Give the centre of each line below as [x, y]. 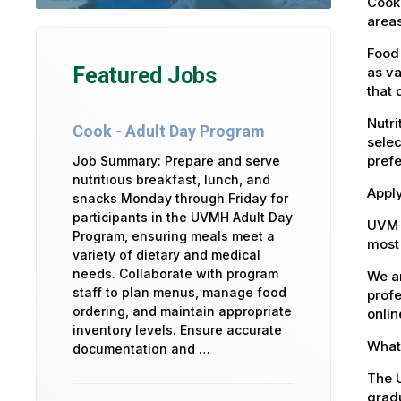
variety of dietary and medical [166, 255]
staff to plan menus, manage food [179, 293]
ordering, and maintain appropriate [182, 311]
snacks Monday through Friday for [180, 199]
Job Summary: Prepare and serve [176, 161]
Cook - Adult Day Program [169, 132]
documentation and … [141, 349]
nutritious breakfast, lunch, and [171, 180]
